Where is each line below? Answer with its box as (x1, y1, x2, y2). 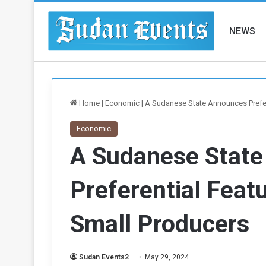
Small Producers (70, 210, 249, 238)
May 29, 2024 (145, 253, 189, 261)
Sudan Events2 (79, 253, 129, 261)
